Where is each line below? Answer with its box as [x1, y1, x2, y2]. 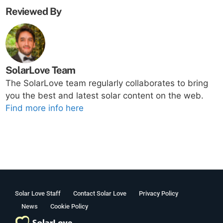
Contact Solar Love [73, 190, 126, 198]
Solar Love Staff [15, 190, 61, 198]
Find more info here [5, 103, 84, 113]
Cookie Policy [50, 203, 88, 211]
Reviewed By [5, 5, 62, 18]
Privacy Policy [139, 190, 178, 198]
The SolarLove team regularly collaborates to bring [5, 78, 209, 89]
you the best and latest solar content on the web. [5, 91, 204, 101]
